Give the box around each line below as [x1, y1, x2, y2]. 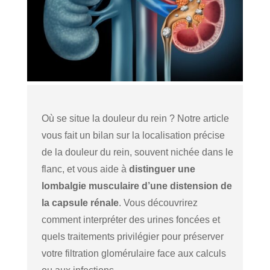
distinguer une [128, 163, 195, 174]
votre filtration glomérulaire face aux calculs [41, 248, 226, 259]
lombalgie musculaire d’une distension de [41, 180, 232, 191]
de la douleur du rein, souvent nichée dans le [41, 146, 233, 157]
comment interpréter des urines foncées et [41, 214, 220, 225]
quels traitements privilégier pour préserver [41, 231, 224, 242]
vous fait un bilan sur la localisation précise [41, 130, 225, 140]
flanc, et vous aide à [41, 163, 129, 174]
